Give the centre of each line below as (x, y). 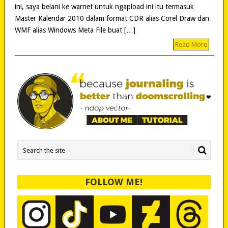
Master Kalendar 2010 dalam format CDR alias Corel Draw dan (112, 18)
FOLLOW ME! (114, 182)
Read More (191, 44)
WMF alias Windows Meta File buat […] (75, 30)
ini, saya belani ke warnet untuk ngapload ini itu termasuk (104, 6)
